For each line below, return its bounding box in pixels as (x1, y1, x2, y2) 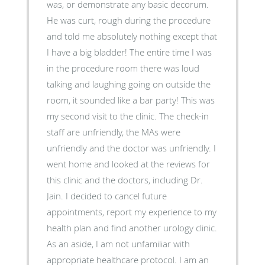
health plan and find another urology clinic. (46, 221, 217, 234)
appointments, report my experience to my (46, 205, 216, 218)
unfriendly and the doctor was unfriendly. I (46, 141, 214, 154)
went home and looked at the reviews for (46, 157, 210, 170)
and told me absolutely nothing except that (46, 30, 217, 42)
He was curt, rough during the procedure (46, 14, 211, 26)
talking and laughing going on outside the (46, 77, 211, 90)
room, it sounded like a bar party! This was (46, 93, 181, 106)
